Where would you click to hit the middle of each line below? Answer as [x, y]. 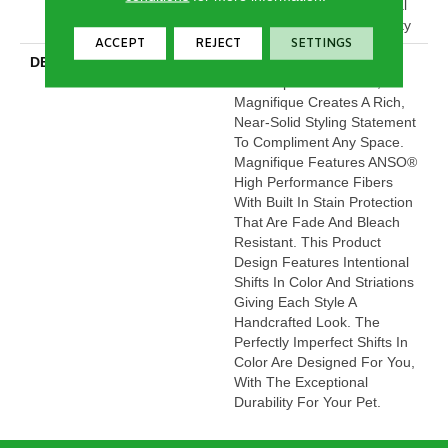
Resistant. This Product [307, 242]
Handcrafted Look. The [307, 322]
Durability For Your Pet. [307, 402]
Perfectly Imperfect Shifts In [321, 342]
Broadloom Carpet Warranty [322, 25]
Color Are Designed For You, [324, 362]
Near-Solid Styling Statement [325, 122]
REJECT [218, 43]
